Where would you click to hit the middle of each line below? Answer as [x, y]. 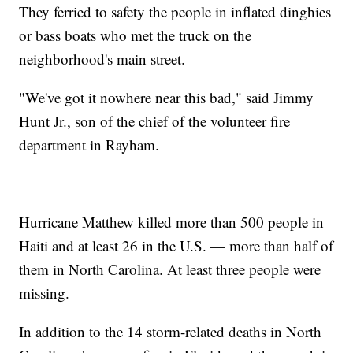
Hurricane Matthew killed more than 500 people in [172, 222]
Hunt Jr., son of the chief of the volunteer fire [155, 121]
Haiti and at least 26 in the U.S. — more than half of [176, 246]
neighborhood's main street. [102, 59]
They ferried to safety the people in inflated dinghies [175, 12]
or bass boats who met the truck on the [136, 35]
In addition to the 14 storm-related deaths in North [171, 332]
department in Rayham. [89, 145]
